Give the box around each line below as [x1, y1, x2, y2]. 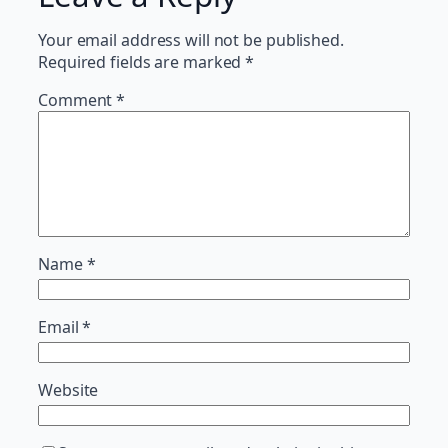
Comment [38, 88, 117, 111]
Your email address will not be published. [38, 28, 344, 51]
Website [38, 378, 99, 401]
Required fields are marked [38, 50, 246, 73]
